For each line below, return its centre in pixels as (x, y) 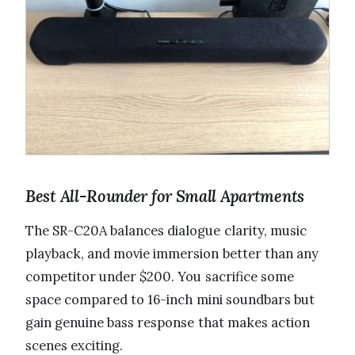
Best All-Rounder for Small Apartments (165, 197)
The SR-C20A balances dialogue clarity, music (166, 231)
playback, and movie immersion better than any (172, 254)
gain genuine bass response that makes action (168, 323)
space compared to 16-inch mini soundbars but (170, 300)
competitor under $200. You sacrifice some (160, 277)
